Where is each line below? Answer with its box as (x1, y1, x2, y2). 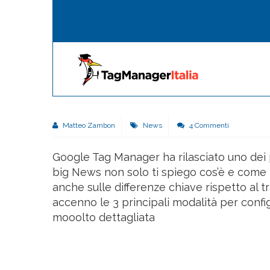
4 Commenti (187, 121, 229, 130)
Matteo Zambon (61, 121, 115, 130)
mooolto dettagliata (52, 210, 155, 224)
